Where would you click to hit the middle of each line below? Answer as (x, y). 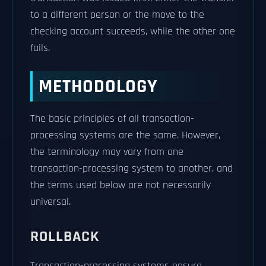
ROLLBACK (65, 237)
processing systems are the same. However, (125, 135)
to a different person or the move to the (117, 15)
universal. (50, 202)
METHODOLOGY (98, 86)
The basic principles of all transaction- (112, 119)
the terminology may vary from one (107, 152)
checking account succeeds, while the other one (133, 31)
